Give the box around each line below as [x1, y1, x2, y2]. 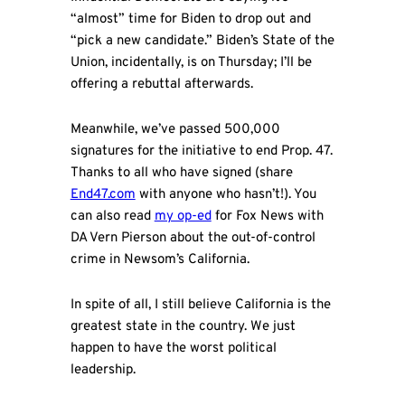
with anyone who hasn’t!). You [135, 186, 316, 204]
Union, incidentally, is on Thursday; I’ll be [70, 53, 312, 71]
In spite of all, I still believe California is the [70, 297, 331, 315]
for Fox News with [211, 208, 324, 226]
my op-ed [154, 208, 212, 226]
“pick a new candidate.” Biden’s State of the [70, 32, 334, 50]
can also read [70, 208, 155, 226]
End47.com [70, 186, 136, 204]
